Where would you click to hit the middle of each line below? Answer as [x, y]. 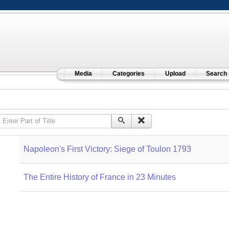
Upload [175, 74]
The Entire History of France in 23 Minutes [99, 177]
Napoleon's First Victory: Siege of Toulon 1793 [107, 149]
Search [216, 74]
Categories [128, 74]
